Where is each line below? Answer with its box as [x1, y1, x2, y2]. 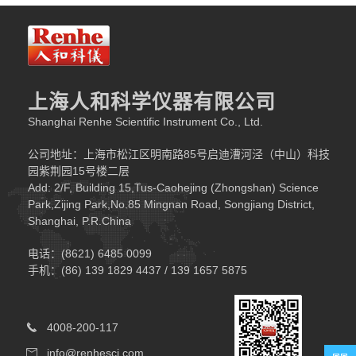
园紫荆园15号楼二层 [28, 164, 130, 178]
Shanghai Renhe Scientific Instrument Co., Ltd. [28, 115, 263, 129]
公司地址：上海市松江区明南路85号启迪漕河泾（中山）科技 [28, 148, 330, 161]
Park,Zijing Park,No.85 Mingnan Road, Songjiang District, [28, 198, 315, 211]
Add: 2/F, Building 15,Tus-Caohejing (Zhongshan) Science [28, 181, 319, 195]
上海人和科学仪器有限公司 [28, 91, 276, 114]
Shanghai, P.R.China [28, 215, 131, 228]
